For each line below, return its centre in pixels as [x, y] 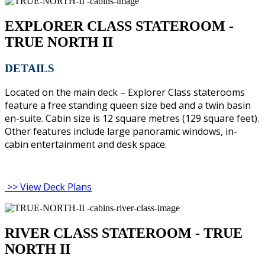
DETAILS [30, 68]
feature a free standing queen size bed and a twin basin [128, 106]
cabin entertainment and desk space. [86, 145]
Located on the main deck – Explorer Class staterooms [125, 93]
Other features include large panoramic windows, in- [121, 132]
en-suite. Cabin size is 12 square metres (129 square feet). [132, 119]
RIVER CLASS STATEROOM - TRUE [124, 233]
